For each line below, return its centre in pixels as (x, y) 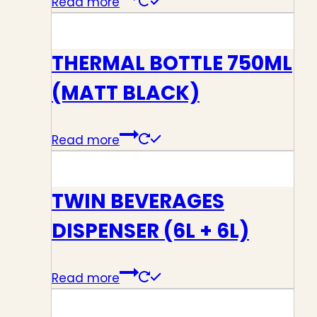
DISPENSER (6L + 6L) (150, 231)
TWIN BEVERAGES (138, 202)
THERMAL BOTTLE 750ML (172, 63)
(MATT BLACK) (126, 93)
